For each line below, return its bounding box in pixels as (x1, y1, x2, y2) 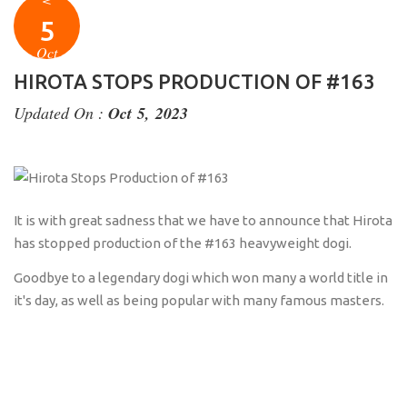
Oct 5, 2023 (108, 102, 188, 125)
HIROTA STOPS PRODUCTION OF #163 (14, 70, 375, 94)
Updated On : (14, 102, 108, 124)
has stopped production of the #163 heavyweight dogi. (14, 234, 352, 251)
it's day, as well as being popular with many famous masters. (14, 293, 384, 309)
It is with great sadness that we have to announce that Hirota (14, 212, 392, 228)
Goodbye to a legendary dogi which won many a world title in (14, 270, 388, 286)
